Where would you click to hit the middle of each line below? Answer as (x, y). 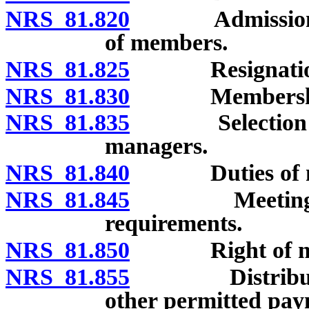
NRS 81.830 (68, 96)
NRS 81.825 (68, 69)
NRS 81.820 (68, 19)
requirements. (174, 223)
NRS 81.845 (68, 199)
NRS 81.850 (68, 250)
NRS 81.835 (68, 123)
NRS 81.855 (68, 277)
